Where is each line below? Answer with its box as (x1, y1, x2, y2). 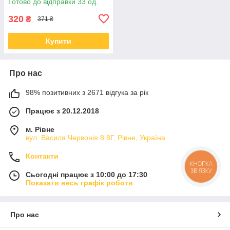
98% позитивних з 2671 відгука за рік (26, 88, 148, 97)
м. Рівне (26, 125, 54, 133)
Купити (46, 36, 71, 45)
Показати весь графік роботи (26, 178, 133, 187)
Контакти (26, 151, 59, 160)
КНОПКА (198, 162, 204, 167)
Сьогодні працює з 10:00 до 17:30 (26, 170, 147, 179)
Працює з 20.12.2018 (26, 106, 99, 115)
